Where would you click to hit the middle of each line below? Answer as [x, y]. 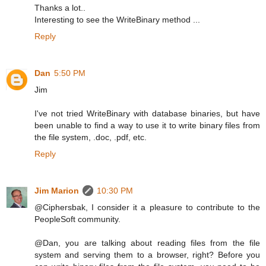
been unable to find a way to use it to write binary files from [147, 126]
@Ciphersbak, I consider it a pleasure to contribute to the [147, 208]
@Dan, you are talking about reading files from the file [147, 243]
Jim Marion [57, 191]
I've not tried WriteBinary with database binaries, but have [147, 114]
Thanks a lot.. [60, 8]
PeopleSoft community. [77, 219]
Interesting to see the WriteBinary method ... [117, 20]
